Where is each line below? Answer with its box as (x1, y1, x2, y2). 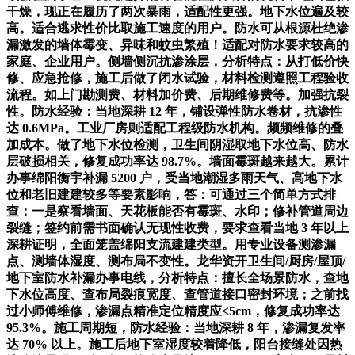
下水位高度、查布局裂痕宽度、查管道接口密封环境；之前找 (6, 287, 349, 301)
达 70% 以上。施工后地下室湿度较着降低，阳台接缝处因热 (6, 337, 342, 351)
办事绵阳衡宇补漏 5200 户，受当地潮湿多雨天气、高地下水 (6, 170, 342, 185)
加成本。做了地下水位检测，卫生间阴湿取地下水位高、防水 (6, 137, 349, 151)
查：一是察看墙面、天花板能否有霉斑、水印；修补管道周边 (6, 204, 349, 218)
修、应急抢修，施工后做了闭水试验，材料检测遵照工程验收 (6, 71, 349, 85)
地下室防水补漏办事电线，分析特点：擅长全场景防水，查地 (6, 270, 349, 284)
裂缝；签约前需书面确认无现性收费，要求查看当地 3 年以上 (6, 220, 349, 235)
